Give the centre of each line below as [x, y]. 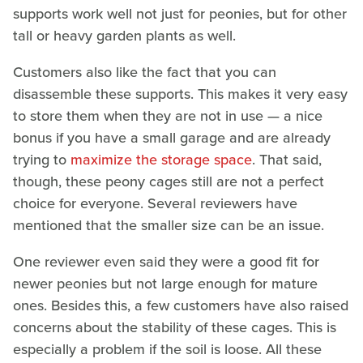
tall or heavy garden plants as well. [126, 36]
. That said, [287, 160]
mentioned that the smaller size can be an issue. [169, 226]
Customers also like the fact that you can [145, 73]
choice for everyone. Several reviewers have [155, 204]
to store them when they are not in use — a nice [168, 116]
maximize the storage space [161, 160]
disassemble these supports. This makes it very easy [180, 94]
